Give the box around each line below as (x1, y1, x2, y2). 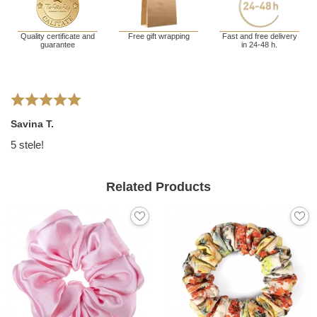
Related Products (106, 180, 211, 195)
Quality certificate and (20, 32, 95, 41)
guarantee (40, 40, 75, 50)
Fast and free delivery (221, 32, 297, 41)
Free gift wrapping (127, 32, 190, 41)
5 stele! (11, 139, 44, 151)
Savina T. (11, 118, 54, 130)
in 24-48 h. (241, 40, 278, 50)
